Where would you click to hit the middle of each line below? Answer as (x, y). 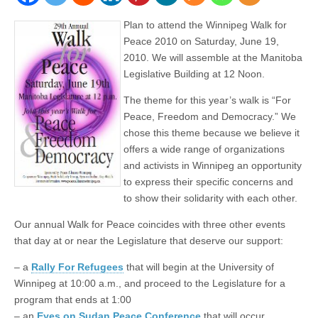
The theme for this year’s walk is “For (207, 100)
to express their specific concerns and (208, 182)
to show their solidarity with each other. (210, 198)
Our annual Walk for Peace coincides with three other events (150, 225)
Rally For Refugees (77, 267)
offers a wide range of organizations (204, 149)
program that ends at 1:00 (73, 300)
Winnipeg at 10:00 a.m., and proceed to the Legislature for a (150, 284)
